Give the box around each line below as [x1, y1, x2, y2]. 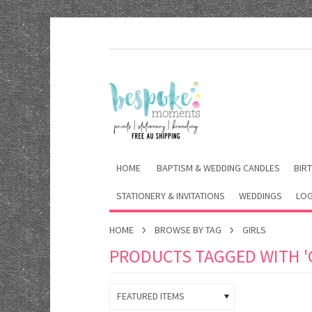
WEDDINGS [239, 189, 282, 202]
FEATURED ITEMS [117, 290, 185, 302]
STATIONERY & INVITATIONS [116, 189, 225, 202]
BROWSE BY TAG [155, 224, 221, 236]
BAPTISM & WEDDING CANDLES [157, 162, 280, 174]
